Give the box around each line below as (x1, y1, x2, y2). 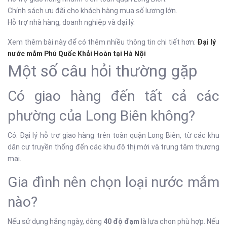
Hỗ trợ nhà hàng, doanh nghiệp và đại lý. (8, 18, 135, 26)
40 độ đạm (103, 217, 139, 225)
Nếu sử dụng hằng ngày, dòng (8, 217, 103, 225)
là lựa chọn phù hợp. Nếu (139, 217, 219, 225)
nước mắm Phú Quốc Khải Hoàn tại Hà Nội (8, 50, 146, 58)
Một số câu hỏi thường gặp (8, 61, 197, 81)
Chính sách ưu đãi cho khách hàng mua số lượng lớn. (8, 7, 177, 15)
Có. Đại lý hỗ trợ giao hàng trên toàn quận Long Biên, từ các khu (8, 131, 219, 139)
